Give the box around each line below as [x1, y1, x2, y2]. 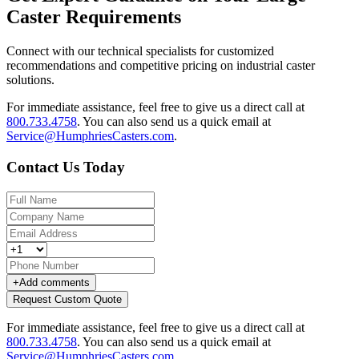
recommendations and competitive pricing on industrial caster [6, 58, 315, 73]
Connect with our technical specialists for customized [6, 44, 274, 58]
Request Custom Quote [13, 292, 122, 305]
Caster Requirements [6, 6, 181, 28]
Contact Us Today [6, 159, 125, 175]
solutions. [6, 73, 54, 87]
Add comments [19, 276, 90, 288]
